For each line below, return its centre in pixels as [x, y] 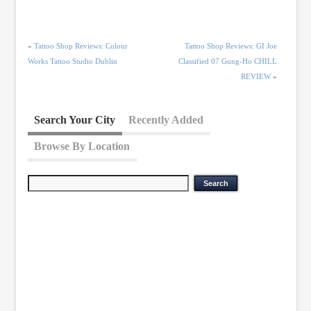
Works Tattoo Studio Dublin [72, 61]
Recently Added [166, 119]
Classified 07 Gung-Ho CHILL [228, 61]
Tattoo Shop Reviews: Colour [81, 45]
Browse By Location [82, 146]
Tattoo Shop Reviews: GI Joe [231, 45]
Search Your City [75, 119]
